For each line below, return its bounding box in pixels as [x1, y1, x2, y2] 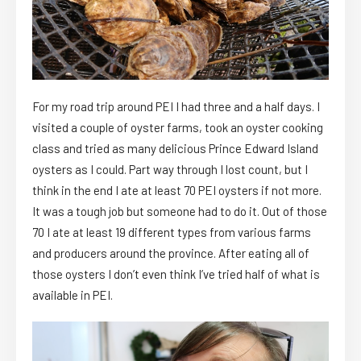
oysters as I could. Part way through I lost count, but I [32, 162, 308, 177]
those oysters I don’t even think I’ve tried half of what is [32, 267, 320, 282]
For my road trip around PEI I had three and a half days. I [32, 99, 320, 114]
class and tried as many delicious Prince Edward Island [32, 141, 318, 156]
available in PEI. [32, 288, 113, 303]
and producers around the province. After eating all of [32, 246, 309, 261]
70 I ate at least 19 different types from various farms [32, 225, 311, 240]
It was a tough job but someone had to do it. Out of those [32, 204, 327, 219]
